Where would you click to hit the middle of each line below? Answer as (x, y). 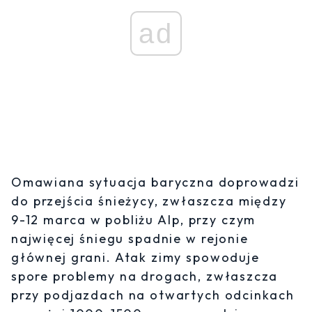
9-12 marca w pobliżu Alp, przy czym (134, 219)
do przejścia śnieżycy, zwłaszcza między (149, 201)
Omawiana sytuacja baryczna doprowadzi (155, 182)
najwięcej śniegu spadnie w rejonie (130, 238)
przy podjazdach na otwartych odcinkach (153, 295)
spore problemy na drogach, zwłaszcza (145, 276)
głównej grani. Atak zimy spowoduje (135, 257)
